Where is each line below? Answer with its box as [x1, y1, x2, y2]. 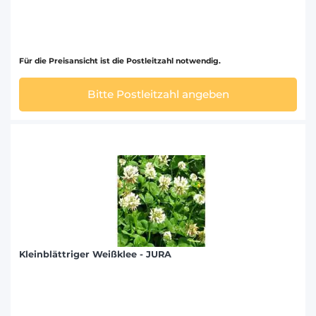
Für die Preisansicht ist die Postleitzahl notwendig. [19, 56, 221, 66]
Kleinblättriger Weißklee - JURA [19, 249, 171, 260]
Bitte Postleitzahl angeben [87, 87, 229, 102]
